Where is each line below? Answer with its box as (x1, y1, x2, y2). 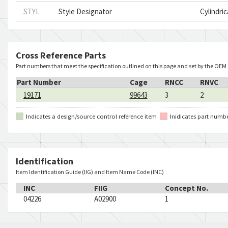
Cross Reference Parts (16, 49, 106, 61)
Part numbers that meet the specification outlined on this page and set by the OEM (16, 62, 226, 70)
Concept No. (164, 183, 208, 193)
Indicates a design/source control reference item (26, 112, 157, 120)
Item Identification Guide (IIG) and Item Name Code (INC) (16, 168, 164, 176)
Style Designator (59, 7, 112, 16)
